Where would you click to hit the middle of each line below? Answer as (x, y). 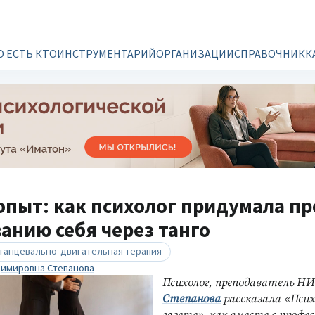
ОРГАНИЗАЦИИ (195, 53)
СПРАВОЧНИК (270, 53)
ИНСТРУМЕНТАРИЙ (107, 53)
